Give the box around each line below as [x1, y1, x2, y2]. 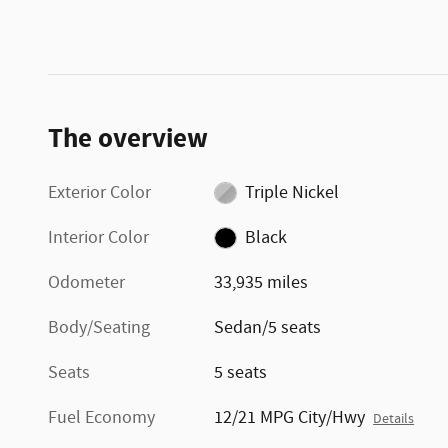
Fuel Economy [48, 405, 155, 430]
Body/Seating [48, 315, 150, 340]
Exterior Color [48, 180, 151, 205]
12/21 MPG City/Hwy [214, 405, 366, 430]
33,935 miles [214, 270, 309, 295]
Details [373, 409, 415, 428]
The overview [48, 120, 208, 157]
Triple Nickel [244, 180, 339, 205]
